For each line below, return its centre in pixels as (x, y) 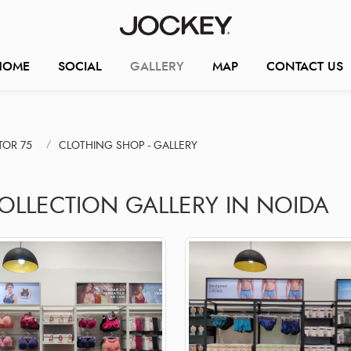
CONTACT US (304, 66)
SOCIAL (80, 66)
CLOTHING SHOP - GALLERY (128, 145)
